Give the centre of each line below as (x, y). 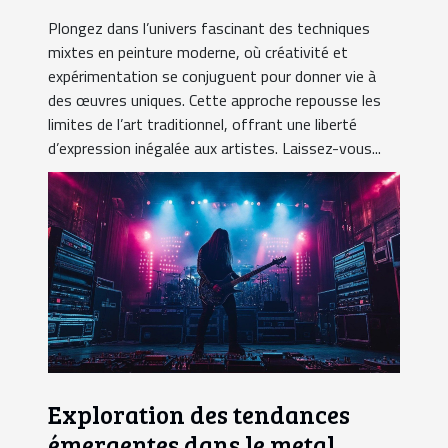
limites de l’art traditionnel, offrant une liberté (202, 124)
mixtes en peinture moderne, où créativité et (198, 52)
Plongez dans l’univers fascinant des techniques (209, 28)
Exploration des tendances (199, 413)
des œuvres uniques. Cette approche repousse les (214, 100)
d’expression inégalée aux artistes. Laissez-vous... (214, 148)
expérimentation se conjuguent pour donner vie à (212, 76)
